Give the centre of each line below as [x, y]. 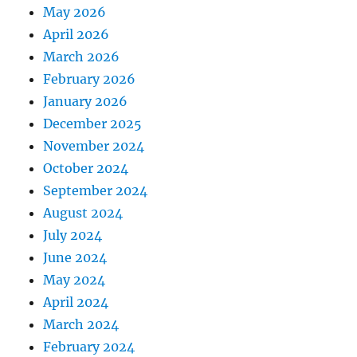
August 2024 [83, 213]
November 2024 [94, 146]
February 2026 [90, 79]
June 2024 [75, 257]
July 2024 [73, 235]
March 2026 [82, 57]
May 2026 [75, 12]
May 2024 [75, 280]
